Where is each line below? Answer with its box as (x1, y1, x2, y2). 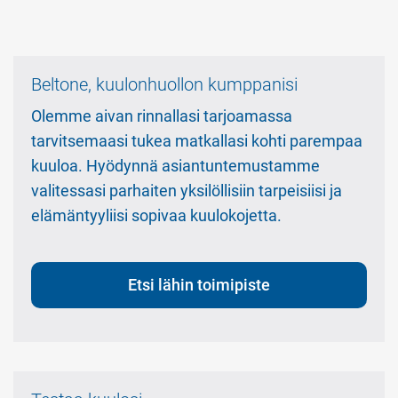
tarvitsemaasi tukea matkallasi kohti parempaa (31, 131, 362, 151)
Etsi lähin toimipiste (128, 275, 270, 295)
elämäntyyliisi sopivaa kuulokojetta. (31, 206, 282, 226)
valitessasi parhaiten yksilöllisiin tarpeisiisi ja (31, 181, 342, 201)
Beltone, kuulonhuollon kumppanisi (31, 74, 298, 96)
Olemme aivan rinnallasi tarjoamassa (31, 107, 292, 126)
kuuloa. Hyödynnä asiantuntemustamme (31, 156, 320, 176)
